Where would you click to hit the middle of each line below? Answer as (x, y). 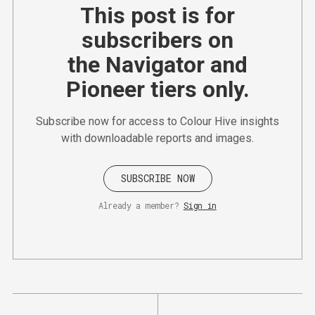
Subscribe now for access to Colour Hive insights (157, 121)
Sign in (200, 205)
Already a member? (139, 205)
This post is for (157, 15)
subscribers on (157, 40)
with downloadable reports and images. (157, 138)
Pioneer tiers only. (157, 89)
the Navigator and (157, 64)
